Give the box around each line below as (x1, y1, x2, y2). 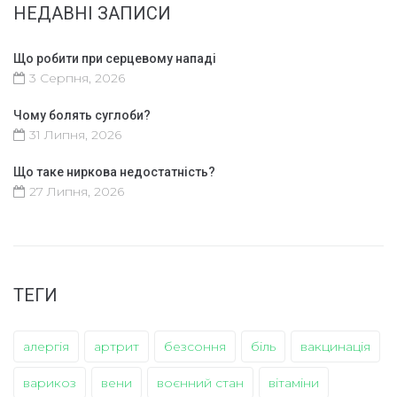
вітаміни (269, 374, 319, 391)
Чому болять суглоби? (13, 107, 151, 122)
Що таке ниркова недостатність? (13, 164, 215, 179)
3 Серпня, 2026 (29, 69, 125, 86)
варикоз (23, 374, 76, 391)
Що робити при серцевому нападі (13, 51, 216, 66)
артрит (94, 338, 139, 354)
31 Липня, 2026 (29, 126, 121, 143)
